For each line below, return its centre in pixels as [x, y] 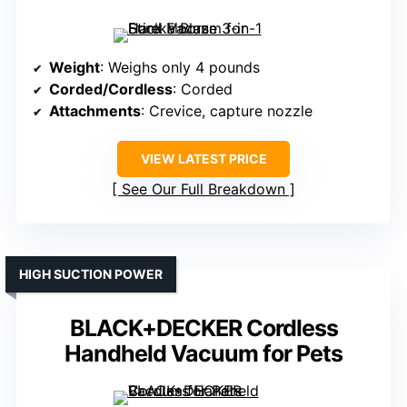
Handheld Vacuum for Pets [203, 354]
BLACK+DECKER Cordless [203, 328]
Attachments [95, 111]
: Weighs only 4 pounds [180, 68]
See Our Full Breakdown [203, 189]
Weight [74, 68]
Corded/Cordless [111, 89]
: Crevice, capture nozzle [227, 111]
